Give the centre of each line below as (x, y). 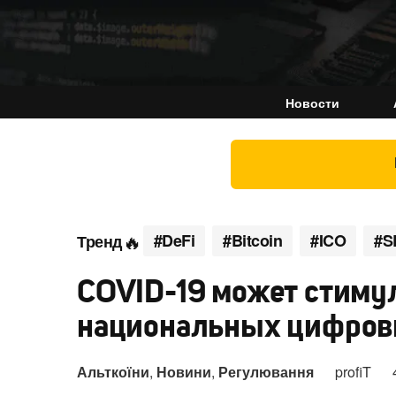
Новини (184, 372)
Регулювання (266, 372)
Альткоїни (113, 372)
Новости (312, 103)
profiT (353, 372)
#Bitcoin (252, 240)
